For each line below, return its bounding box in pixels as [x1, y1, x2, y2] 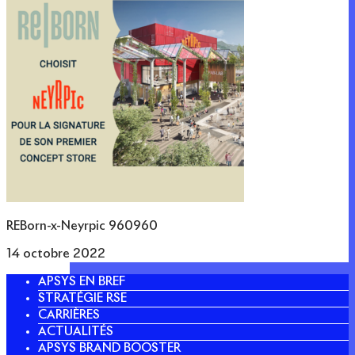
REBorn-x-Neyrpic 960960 [6, 220, 158, 233]
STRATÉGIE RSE [38, 292, 127, 305]
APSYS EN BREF [38, 276, 125, 288]
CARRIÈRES [38, 309, 100, 322]
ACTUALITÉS [38, 326, 113, 338]
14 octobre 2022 [6, 248, 105, 261]
